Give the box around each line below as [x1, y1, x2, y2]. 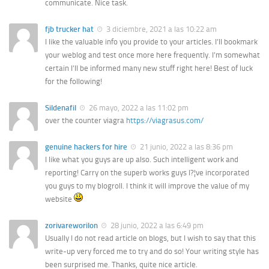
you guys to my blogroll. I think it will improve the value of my [45, 181, 249, 191]
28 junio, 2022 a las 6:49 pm [109, 221, 204, 231]
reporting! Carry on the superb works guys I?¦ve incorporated [45, 168, 249, 178]
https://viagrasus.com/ [126, 115, 204, 125]
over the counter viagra [45, 115, 126, 125]
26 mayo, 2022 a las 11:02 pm [87, 103, 189, 112]
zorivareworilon [45, 221, 98, 231]
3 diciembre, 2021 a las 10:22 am [104, 24, 217, 34]
